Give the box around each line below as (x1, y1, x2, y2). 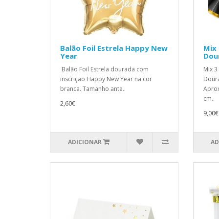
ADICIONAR (67, 138, 102, 146)
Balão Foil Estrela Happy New (60, 43, 168, 53)
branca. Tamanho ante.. (60, 85, 126, 93)
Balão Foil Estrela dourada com (60, 65, 149, 73)
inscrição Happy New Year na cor (60, 75, 152, 83)
